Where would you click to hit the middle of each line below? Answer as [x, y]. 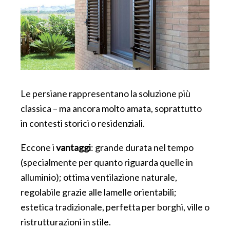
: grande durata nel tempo [142, 148]
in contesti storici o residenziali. [83, 123]
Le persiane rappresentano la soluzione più [106, 94]
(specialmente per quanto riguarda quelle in [107, 162]
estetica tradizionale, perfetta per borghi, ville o [115, 207]
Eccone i [38, 148]
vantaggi [73, 148]
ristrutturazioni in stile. [66, 222]
